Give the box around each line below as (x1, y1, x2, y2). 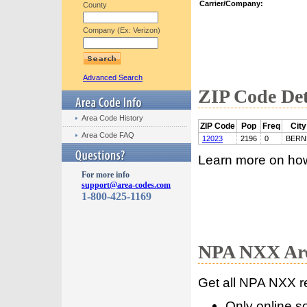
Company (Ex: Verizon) (83, 26, 160, 34)
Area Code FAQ (82, 131, 134, 139)
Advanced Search (83, 73, 143, 82)
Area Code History (82, 114, 143, 122)
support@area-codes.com (82, 180, 171, 190)
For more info (82, 170, 130, 180)
